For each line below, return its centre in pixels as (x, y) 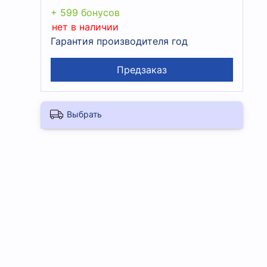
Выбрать (84, 114)
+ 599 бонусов (85, 13)
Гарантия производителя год (119, 41)
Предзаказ (142, 70)
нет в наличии (85, 27)
